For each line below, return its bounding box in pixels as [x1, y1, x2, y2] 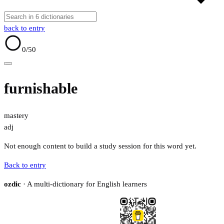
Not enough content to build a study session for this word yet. [4, 142, 196, 150]
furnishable [4, 80, 77, 97]
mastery [4, 111, 28, 120]
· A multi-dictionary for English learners [21, 180, 147, 188]
